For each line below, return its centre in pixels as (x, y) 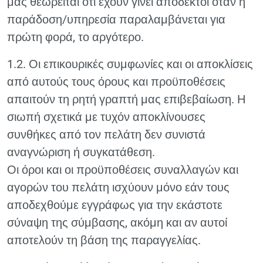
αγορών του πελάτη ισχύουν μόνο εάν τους (118, 187)
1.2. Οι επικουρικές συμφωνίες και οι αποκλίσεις (130, 64)
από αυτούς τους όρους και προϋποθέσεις (116, 82)
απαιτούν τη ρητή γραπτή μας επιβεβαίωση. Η (126, 99)
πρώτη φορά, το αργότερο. (75, 37)
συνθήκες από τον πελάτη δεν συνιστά (106, 134)
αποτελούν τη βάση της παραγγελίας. (104, 240)
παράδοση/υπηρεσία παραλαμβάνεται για (116, 19)
